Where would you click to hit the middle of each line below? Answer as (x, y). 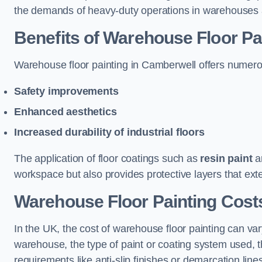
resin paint (226, 158)
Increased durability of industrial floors (109, 132)
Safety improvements (66, 91)
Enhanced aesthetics (65, 112)
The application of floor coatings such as (107, 158)
